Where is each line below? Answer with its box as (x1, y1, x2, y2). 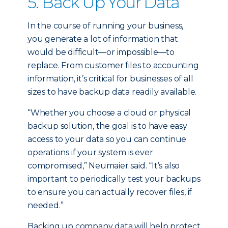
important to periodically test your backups (27, 174, 201, 184)
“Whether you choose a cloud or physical (27, 108, 191, 118)
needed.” (27, 201, 64, 210)
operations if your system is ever (27, 148, 153, 157)
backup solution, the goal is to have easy (27, 121, 187, 131)
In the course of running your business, (27, 21, 184, 31)
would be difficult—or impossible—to (27, 47, 175, 57)
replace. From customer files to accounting (27, 61, 199, 70)
